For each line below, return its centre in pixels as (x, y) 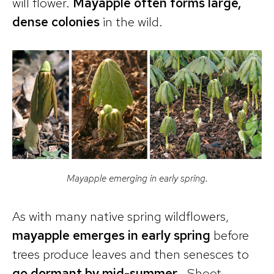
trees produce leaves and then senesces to (131, 254)
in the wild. (131, 21)
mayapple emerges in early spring (113, 235)
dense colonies (56, 21)
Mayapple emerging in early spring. (137, 179)
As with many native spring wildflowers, (120, 216)
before (231, 235)
